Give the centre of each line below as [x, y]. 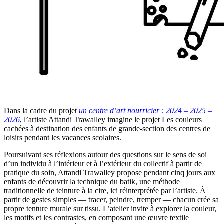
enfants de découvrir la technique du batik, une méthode [92, 181]
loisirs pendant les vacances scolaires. [63, 137]
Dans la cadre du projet [41, 110]
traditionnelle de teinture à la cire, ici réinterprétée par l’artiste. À [105, 190]
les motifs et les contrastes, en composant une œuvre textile [96, 217]
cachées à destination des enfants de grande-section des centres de [107, 128]
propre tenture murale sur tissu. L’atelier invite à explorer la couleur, [110, 208]
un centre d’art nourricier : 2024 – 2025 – [145, 110]
